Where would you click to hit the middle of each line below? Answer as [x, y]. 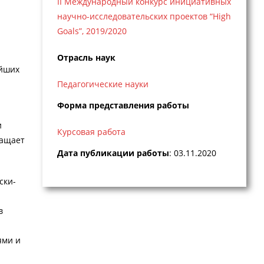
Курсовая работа [91, 132]
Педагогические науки [103, 84]
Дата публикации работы [113, 153]
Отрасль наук [86, 58]
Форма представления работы [123, 105]
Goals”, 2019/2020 [92, 31]
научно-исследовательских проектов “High [144, 16]
